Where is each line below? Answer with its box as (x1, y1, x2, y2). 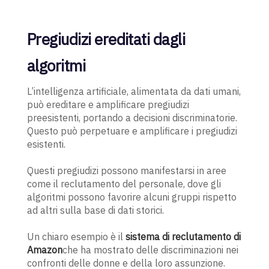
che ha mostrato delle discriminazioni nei (62, 244, 238, 256)
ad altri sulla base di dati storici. (26, 204, 164, 217)
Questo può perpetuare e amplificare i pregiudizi (26, 125, 237, 138)
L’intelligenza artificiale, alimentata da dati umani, (26, 85, 241, 98)
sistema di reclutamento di (125, 231, 241, 243)
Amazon (26, 244, 62, 256)
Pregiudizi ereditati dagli (26, 29, 186, 50)
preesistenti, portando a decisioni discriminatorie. (26, 112, 237, 124)
